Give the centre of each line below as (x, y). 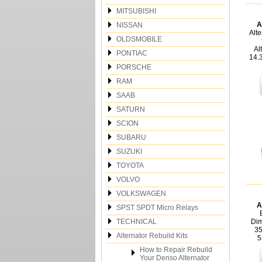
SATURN (131, 109)
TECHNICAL (137, 222)
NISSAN (130, 25)
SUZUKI (129, 151)
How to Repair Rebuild (176, 250)
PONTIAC (132, 53)
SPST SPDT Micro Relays (157, 208)
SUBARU (131, 137)
